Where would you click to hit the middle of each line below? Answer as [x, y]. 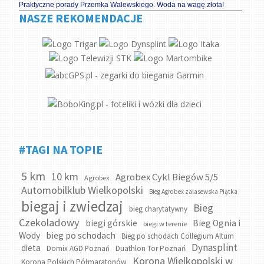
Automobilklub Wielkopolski [82, 190]
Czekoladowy [49, 222]
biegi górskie [112, 223]
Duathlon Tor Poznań [151, 248]
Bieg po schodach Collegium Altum [178, 236]
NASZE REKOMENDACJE [81, 18]
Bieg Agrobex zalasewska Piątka [194, 191]
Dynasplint [215, 247]
